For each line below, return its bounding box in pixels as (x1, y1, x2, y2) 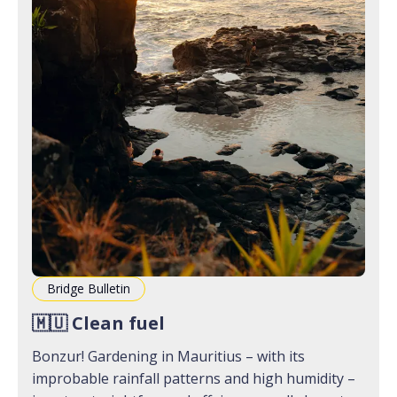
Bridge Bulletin (47, 279, 130, 297)
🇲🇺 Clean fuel (32, 310, 165, 335)
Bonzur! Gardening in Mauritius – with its (32, 346, 305, 366)
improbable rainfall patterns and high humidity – (32, 368, 355, 388)
